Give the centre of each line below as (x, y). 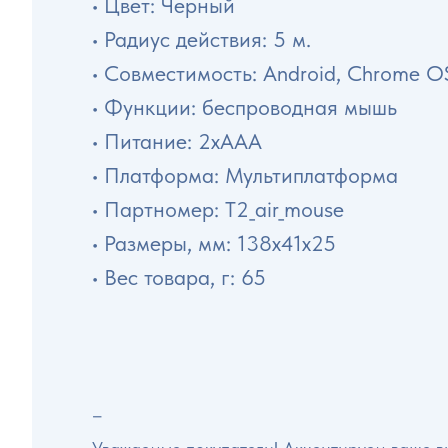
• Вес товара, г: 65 (179, 277)
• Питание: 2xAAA (177, 141)
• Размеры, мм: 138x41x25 (214, 243)
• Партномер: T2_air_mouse (218, 209)
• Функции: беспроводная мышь (244, 107)
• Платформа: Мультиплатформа (245, 175)
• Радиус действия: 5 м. (201, 39)
